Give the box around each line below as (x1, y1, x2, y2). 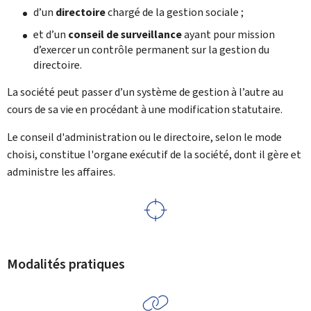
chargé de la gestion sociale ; (105, 4, 244, 19)
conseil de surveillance (67, 26, 182, 42)
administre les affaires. (7, 164, 115, 179)
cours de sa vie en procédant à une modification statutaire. (7, 101, 283, 117)
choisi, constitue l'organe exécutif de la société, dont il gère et (7, 146, 301, 162)
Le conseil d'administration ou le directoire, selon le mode (7, 129, 282, 144)
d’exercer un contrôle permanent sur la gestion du (33, 42, 269, 57)
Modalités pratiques (7, 254, 125, 274)
